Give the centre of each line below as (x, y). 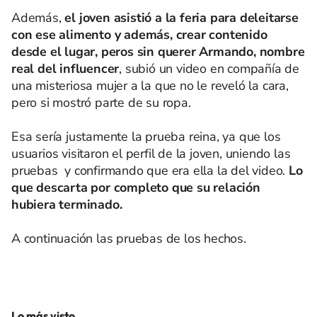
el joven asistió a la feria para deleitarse (180, 18)
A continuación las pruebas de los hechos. (129, 238)
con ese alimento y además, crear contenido (139, 35)
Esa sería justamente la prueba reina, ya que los (146, 137)
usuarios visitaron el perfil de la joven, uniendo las (151, 154)
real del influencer (65, 69)
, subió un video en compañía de (209, 69)
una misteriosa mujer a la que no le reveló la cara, (150, 86)
